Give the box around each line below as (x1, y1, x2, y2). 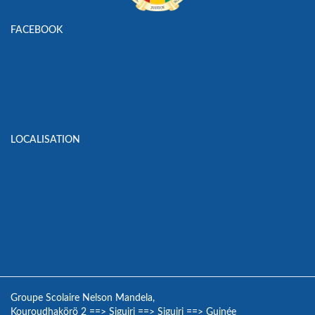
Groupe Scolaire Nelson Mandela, (11, 293, 155, 304)
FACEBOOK (11, 25, 63, 36)
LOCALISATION (11, 135, 80, 146)
